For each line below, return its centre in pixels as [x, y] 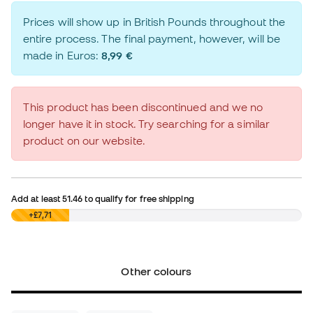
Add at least [37, 199]
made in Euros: [63, 56]
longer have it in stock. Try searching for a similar [147, 124]
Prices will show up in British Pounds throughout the [154, 22]
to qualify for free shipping [138, 199]
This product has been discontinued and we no [143, 107]
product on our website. [84, 141]
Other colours [156, 271]
